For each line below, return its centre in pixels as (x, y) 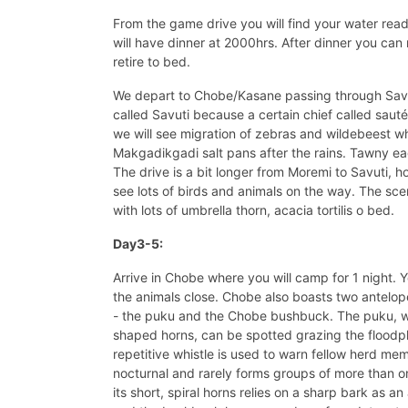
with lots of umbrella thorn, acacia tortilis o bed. (254, 209)
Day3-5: (138, 243)
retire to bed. (152, 61)
